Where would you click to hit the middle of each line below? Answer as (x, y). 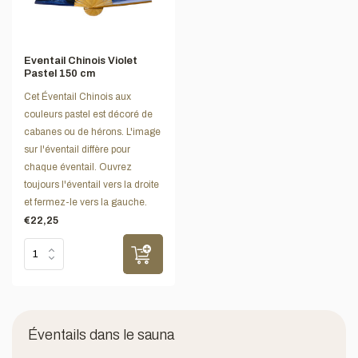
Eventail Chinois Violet (81, 61)
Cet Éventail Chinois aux (78, 97)
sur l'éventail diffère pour (77, 150)
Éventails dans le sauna (101, 335)
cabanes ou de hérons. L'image (92, 132)
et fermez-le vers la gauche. (86, 203)
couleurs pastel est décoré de (88, 115)
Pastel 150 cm (60, 74)
